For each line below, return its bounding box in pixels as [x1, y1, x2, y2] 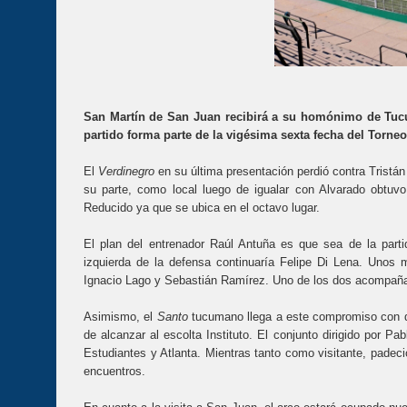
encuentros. [84, 363, 145, 378]
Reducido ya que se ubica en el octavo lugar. [84, 200, 320, 214]
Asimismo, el [84, 309, 157, 323]
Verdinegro [98, 164, 155, 178]
